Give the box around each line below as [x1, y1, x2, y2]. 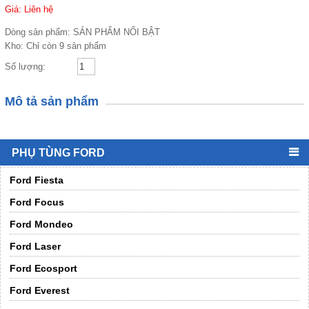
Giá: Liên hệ [5, 4, 53, 15]
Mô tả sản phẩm [5, 94, 99, 109]
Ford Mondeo [10, 218, 73, 230]
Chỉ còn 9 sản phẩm [26, 41, 106, 52]
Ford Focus [10, 196, 64, 208]
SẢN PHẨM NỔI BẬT [73, 27, 160, 38]
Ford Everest [10, 284, 70, 296]
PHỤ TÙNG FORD [12, 147, 105, 159]
